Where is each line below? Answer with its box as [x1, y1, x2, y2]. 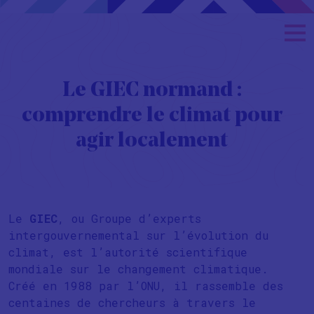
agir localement [76, 130, 228, 152]
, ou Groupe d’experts [57, 211, 201, 226]
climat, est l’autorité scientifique [8, 245, 247, 259]
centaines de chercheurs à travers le [8, 295, 256, 310]
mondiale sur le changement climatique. [8, 261, 268, 276]
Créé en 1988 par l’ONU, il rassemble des [8, 278, 283, 293]
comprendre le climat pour [21, 105, 282, 127]
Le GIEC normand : [62, 80, 242, 102]
